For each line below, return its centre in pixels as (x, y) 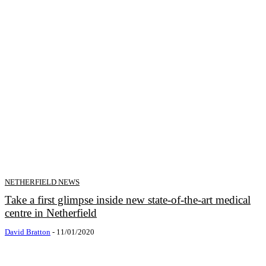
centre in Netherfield (51, 213)
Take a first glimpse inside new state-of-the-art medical (128, 200)
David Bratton (28, 232)
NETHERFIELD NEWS (42, 182)
